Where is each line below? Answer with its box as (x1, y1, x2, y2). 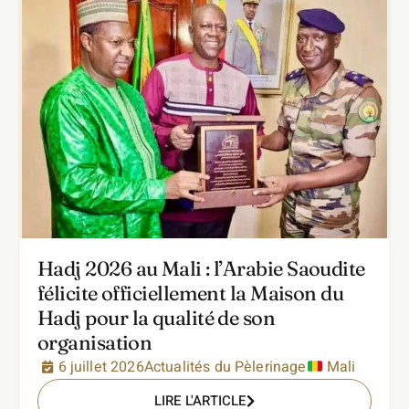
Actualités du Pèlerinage (143, 356, 307, 379)
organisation (37, 330, 152, 356)
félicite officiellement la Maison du (37, 280, 344, 307)
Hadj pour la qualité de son (37, 305, 276, 331)
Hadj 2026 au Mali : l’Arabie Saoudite (37, 256, 365, 282)
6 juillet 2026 (58, 356, 144, 379)
